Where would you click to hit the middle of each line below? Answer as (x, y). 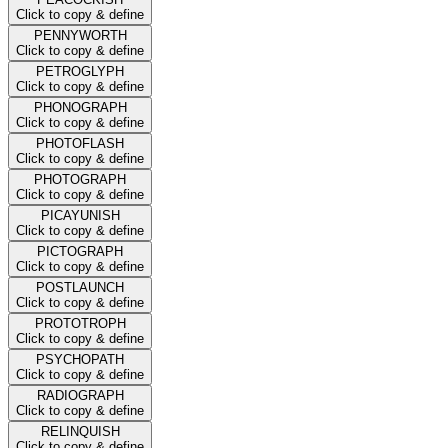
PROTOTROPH (80, 323)
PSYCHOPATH (80, 359)
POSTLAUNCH (80, 287)
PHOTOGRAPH (80, 179)
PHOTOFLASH (80, 143)
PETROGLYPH (80, 71)
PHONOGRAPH (80, 107)
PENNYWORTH (80, 35)
